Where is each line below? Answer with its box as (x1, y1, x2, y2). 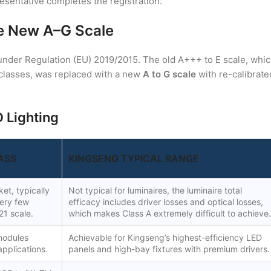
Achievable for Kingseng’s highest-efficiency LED (68, 232, 262, 243)
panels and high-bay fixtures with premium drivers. (68, 244, 270, 255)
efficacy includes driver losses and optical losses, (68, 197, 263, 207)
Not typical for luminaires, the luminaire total (68, 185, 242, 196)
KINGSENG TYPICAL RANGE (68, 152, 199, 165)
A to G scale (143, 68, 196, 80)
